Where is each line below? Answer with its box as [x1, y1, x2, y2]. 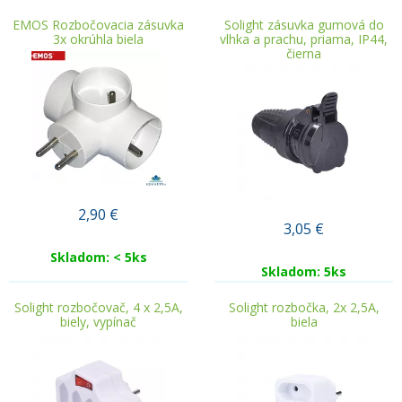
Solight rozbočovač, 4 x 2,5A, [13, 299, 183, 316]
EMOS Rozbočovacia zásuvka [13, 16, 184, 33]
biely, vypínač [60, 313, 136, 330]
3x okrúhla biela [53, 31, 144, 48]
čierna [286, 45, 321, 62]
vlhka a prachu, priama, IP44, [220, 31, 388, 48]
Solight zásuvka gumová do [223, 16, 384, 33]
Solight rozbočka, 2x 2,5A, [228, 299, 380, 316]
